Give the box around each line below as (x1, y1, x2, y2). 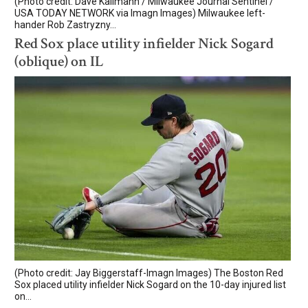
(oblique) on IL (14, 51, 104, 71)
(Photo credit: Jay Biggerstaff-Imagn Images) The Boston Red (14, 267, 283, 278)
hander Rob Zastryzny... (14, 19, 116, 30)
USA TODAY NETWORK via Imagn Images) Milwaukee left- (14, 7, 265, 19)
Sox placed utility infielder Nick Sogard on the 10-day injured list (14, 278, 286, 290)
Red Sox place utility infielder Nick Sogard (14, 33, 274, 54)
